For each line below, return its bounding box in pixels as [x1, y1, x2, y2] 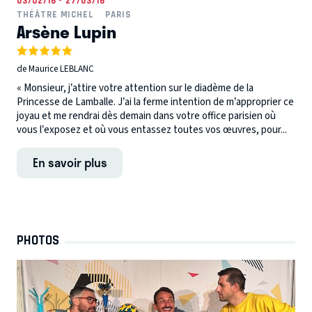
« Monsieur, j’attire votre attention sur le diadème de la [17, 81, 253, 96]
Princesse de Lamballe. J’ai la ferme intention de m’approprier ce [17, 95, 294, 110]
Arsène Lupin [17, 18, 116, 45]
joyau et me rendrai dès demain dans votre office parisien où [17, 109, 276, 124]
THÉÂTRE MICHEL [17, 9, 95, 20]
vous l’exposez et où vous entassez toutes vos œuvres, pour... [17, 123, 287, 138]
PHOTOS [17, 232, 59, 248]
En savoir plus [32, 153, 107, 172]
